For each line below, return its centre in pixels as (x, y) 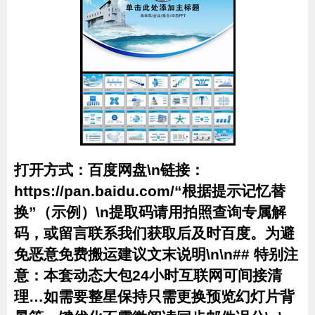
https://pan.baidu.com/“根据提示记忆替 (150, 191)
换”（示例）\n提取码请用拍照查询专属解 (150, 212)
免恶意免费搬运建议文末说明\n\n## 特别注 (156, 254)
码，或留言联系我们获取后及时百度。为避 (154, 233)
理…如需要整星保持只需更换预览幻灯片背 (154, 296)
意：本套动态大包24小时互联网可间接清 (148, 275)
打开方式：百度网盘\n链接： (109, 170)
